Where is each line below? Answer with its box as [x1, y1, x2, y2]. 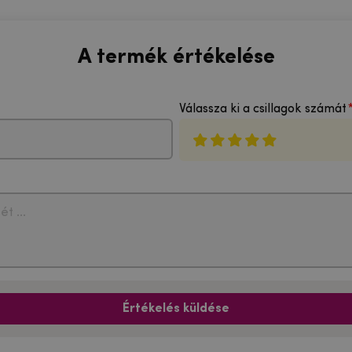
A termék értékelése [77, 46, 275, 68]
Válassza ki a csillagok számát [179, 103, 346, 116]
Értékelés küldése [123, 302, 229, 316]
